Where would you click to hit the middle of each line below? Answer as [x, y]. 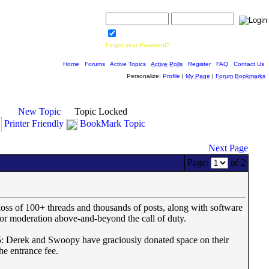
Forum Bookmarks [240, 76]
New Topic [39, 111]
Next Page [228, 148]
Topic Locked [100, 111]
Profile [171, 76]
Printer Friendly [34, 123]
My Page [198, 76]
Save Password [142, 35]
